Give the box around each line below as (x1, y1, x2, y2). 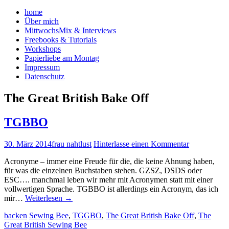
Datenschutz (25, 72, 64, 81)
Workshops (25, 44, 61, 53)
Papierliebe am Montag (25, 54, 99, 62)
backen (4, 211, 27, 220)
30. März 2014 (4, 139, 52, 148)
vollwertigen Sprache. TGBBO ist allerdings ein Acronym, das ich (4, 184, 218, 193)
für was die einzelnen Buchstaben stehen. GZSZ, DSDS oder (4, 166, 202, 175)
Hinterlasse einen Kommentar (94, 139, 189, 148)
